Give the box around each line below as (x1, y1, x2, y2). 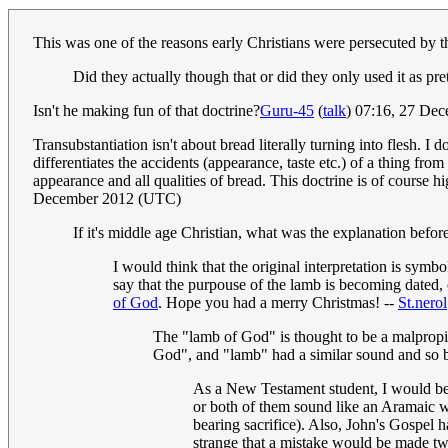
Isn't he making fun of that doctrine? (33, 102, 260, 120)
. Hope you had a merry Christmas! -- (158, 294, 398, 312)
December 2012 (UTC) (33, 190, 181, 208)
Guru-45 (260, 102, 314, 120)
